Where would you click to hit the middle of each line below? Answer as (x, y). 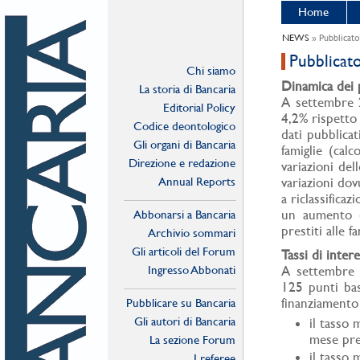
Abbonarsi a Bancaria (184, 214)
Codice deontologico (184, 126)
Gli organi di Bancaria (184, 144)
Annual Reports (197, 181)
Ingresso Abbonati (192, 270)
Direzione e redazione (182, 163)
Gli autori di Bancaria (185, 321)
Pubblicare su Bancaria (181, 303)
